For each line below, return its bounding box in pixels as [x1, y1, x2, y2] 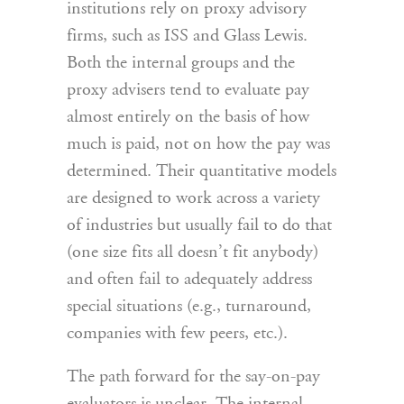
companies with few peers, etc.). [67, 325, 288, 343]
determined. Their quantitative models [67, 162, 336, 180]
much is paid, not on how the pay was [67, 135, 330, 153]
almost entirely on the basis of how [67, 108, 309, 126]
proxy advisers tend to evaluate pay [67, 81, 309, 99]
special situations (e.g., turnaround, [67, 298, 311, 316]
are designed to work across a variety [67, 189, 320, 207]
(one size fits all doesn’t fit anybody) [67, 243, 318, 262]
